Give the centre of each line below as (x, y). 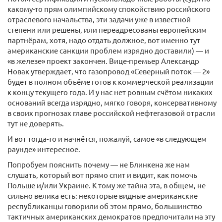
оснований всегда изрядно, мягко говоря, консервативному (112, 103)
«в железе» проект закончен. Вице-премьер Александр (103, 61)
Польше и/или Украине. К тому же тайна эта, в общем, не (107, 185)
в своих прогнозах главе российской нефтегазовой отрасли (111, 113)
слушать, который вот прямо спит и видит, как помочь (102, 175)
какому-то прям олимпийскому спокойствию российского (109, 9)
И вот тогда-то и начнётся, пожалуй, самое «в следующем (107, 139)
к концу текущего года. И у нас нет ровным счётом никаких (110, 92)
